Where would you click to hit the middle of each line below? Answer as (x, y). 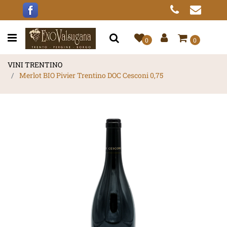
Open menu (35, 37)
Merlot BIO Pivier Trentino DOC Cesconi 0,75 (91, 75)
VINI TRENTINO (35, 65)
